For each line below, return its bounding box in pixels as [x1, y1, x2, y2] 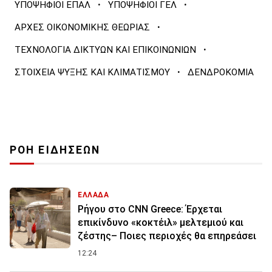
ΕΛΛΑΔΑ [78, 191, 109, 200]
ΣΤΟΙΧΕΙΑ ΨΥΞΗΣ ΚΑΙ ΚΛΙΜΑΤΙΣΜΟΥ [15, 67, 170, 78]
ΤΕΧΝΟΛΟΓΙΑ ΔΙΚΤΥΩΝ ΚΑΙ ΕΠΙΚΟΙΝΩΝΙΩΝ [15, 44, 196, 56]
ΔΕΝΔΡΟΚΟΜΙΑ [188, 67, 254, 78]
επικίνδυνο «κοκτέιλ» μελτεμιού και [78, 217, 243, 229]
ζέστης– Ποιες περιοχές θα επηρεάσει [78, 230, 256, 242]
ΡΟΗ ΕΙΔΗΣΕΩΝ [10, 144, 101, 157]
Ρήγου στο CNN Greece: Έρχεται [78, 203, 222, 216]
